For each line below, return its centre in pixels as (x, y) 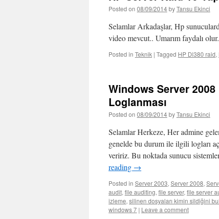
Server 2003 (151, 183)
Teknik (143, 54)
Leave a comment (165, 209)
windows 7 (123, 209)
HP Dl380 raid (197, 54)
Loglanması (138, 102)
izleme (117, 201)
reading (121, 167)
